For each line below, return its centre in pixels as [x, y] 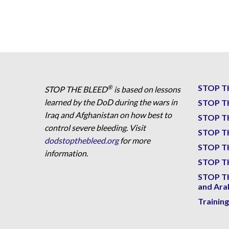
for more [134, 140]
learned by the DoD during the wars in [111, 102]
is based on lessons [146, 89]
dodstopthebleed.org [82, 140]
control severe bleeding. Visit [95, 127]
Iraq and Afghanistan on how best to [108, 114]
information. [66, 153]
